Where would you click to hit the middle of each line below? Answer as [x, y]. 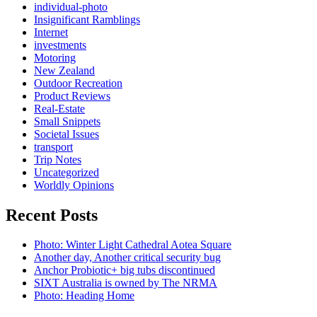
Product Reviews [72, 96]
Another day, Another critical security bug [127, 258]
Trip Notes [58, 159]
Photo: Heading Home [84, 296]
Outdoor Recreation [78, 83]
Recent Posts [52, 215]
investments [60, 45]
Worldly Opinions [74, 185]
